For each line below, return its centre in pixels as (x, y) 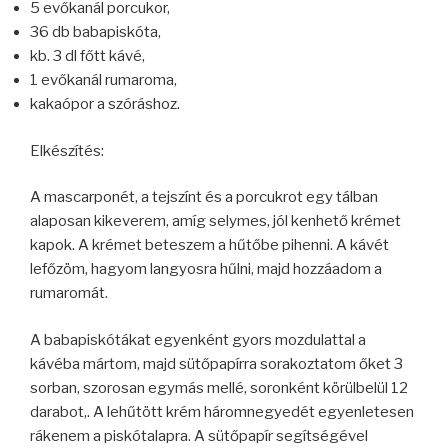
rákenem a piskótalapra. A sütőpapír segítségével (199, 435)
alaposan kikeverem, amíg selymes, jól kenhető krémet (215, 221)
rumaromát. (69, 293)
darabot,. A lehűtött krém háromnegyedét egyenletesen (222, 411)
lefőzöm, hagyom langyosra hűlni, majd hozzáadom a (206, 269)
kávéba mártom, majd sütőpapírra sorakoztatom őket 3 (216, 363)
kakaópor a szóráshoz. (105, 104)
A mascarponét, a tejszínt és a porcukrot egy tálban (204, 197)
